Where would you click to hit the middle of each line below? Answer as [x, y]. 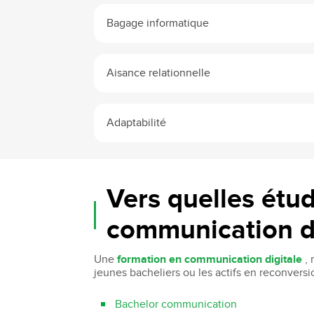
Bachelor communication [176, 304]
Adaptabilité [137, 123]
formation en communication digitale [210, 259]
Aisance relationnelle [159, 73]
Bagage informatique [158, 23]
